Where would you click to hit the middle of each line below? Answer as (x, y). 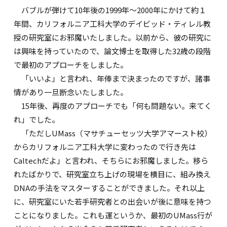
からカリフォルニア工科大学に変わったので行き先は (105, 147)
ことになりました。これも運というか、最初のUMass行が (113, 215)
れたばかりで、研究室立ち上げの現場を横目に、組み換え (112, 174)
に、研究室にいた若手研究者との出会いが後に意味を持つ (113, 202)
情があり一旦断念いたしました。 (71, 92)
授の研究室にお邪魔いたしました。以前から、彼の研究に (113, 37)
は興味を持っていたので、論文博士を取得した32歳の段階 (112, 51)
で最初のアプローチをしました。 (71, 65)
